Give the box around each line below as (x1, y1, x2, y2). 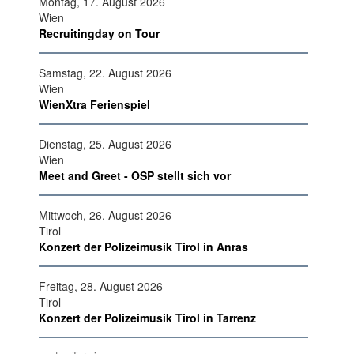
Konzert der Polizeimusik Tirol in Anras (39, 238, 248, 254)
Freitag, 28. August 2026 (39, 277, 163, 294)
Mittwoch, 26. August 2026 (39, 206, 171, 223)
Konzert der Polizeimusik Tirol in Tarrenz (39, 309, 256, 326)
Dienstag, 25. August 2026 (39, 135, 171, 152)
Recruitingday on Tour (39, 24, 160, 41)
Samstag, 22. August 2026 (39, 64, 171, 81)
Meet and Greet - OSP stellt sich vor (39, 167, 231, 183)
